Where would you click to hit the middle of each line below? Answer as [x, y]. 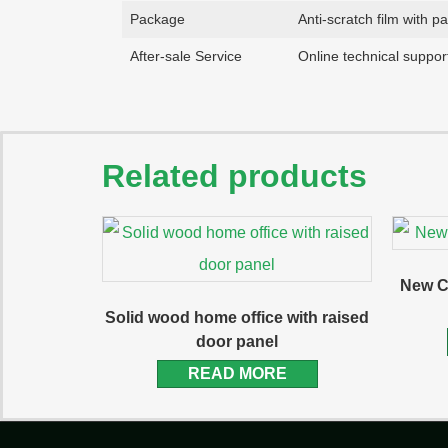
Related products [234, 176]
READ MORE [237, 374]
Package [157, 19]
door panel [237, 342]
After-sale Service [186, 56]
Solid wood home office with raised [237, 318]
